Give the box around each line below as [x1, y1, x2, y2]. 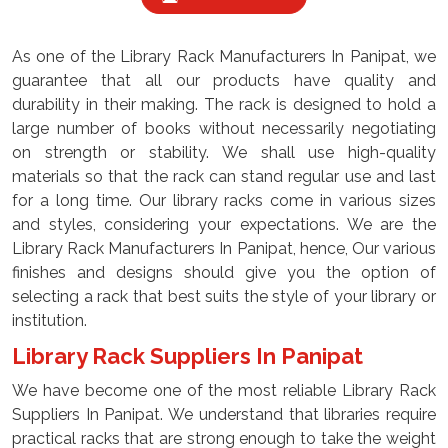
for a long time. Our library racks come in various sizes [12, 191, 436, 210]
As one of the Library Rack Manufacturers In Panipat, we [12, 47, 436, 66]
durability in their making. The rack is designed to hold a [12, 95, 436, 114]
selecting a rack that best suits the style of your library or [12, 287, 436, 306]
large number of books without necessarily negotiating [12, 119, 436, 138]
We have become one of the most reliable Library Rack [12, 381, 436, 400]
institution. [12, 311, 87, 330]
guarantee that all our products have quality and [12, 71, 436, 90]
